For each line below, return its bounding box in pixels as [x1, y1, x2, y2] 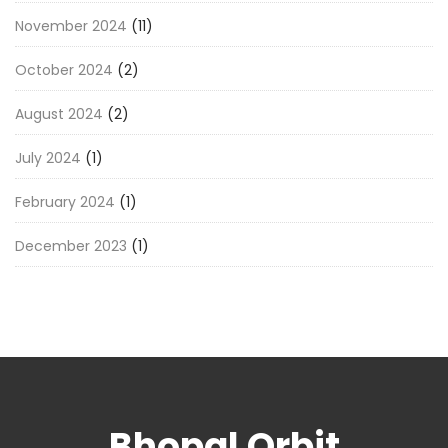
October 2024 [15, 59, 113, 80]
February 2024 [15, 191, 115, 212]
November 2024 [15, 15, 127, 36]
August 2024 [15, 103, 103, 124]
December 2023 [15, 235, 127, 256]
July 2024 [15, 147, 81, 168]
